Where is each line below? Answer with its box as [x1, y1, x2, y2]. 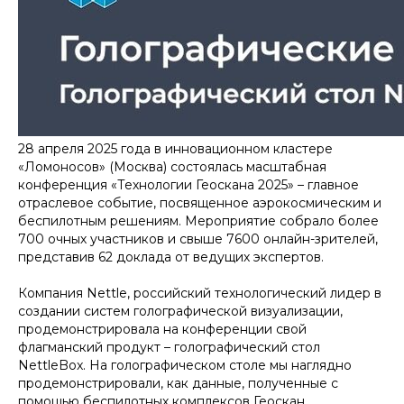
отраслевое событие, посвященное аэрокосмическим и [18, 195, 381, 211]
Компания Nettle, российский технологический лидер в [18, 285, 381, 301]
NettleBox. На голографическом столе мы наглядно [18, 357, 352, 373]
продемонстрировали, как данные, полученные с [18, 375, 338, 391]
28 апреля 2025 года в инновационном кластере [18, 141, 333, 157]
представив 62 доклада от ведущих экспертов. [18, 249, 324, 265]
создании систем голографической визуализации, [18, 303, 343, 319]
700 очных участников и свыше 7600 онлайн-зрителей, [18, 231, 378, 247]
